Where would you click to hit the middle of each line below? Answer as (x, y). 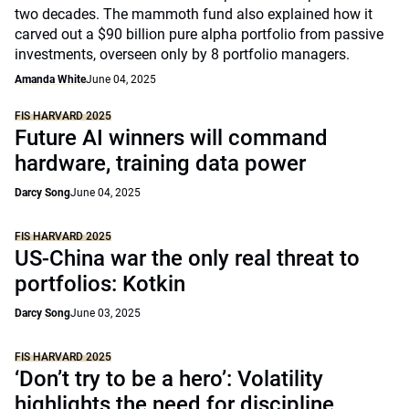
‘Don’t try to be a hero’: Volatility (169, 379)
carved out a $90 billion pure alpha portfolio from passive (199, 34)
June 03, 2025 (105, 313)
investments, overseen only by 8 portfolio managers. (182, 54)
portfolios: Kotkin (100, 284)
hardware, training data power (160, 163)
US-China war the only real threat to (187, 258)
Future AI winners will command (171, 138)
